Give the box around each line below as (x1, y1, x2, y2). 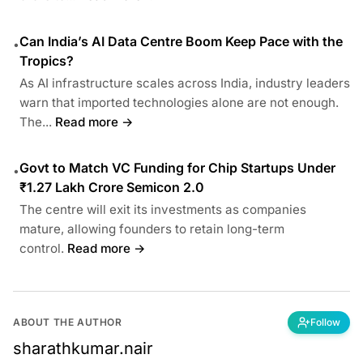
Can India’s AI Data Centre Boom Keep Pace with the (19, 32, 343, 49)
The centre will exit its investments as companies (19, 201, 306, 217)
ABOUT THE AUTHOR (13, 315, 122, 328)
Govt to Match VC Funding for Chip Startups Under (19, 159, 335, 176)
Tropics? (19, 52, 74, 69)
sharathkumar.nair (13, 338, 153, 358)
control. (19, 240, 64, 256)
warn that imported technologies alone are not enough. (19, 94, 339, 110)
